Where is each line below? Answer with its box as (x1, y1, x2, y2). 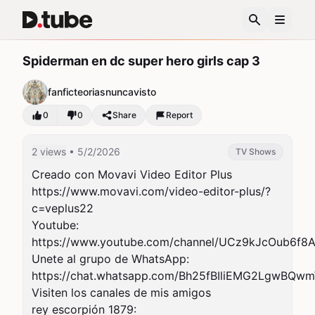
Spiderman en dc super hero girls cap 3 (22, 53, 260, 68)
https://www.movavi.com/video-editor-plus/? (32, 184, 271, 198)
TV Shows (236, 146, 276, 157)
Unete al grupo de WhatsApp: (32, 252, 189, 266)
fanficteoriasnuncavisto (48, 86, 156, 98)
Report (166, 110, 193, 120)
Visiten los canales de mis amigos (32, 285, 211, 300)
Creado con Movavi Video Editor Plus (32, 167, 232, 181)
